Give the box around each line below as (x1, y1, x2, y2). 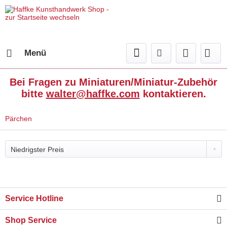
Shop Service (5, 216, 57, 224)
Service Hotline (5, 194, 63, 203)
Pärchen (5, 115, 32, 123)
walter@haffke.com (46, 88, 140, 99)
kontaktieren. (139, 88, 206, 99)
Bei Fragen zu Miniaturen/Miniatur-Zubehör (10, 77, 217, 88)
